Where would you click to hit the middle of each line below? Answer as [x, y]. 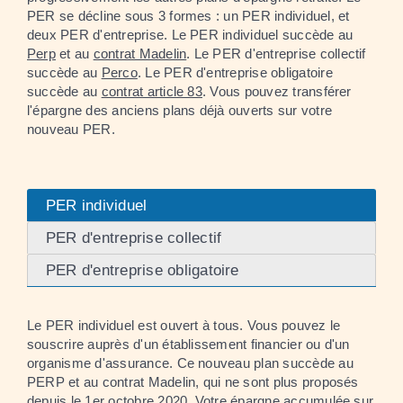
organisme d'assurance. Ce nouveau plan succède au [190, 363]
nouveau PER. [71, 129]
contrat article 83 [152, 91]
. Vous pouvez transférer [277, 91]
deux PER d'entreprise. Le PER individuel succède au [190, 34]
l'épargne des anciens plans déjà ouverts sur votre [179, 110]
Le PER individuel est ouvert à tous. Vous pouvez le [184, 325]
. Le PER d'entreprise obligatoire [235, 72]
